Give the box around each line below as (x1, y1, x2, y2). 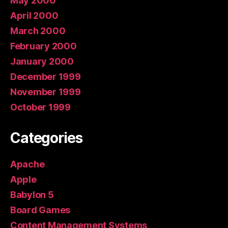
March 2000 (10, 25, 66, 36)
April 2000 (10, 10, 59, 21)
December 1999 (10, 71, 81, 82)
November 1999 (10, 86, 81, 97)
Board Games (10, 204, 71, 215)
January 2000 (10, 55, 74, 67)
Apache (10, 158, 45, 169)
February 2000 (10, 40, 77, 51)
